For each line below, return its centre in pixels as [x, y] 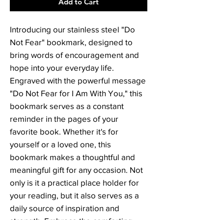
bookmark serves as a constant [67, 106]
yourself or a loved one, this [60, 144]
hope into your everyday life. [62, 68]
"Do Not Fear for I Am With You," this [76, 93]
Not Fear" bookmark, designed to [71, 42]
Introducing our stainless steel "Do [72, 29]
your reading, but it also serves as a [74, 195]
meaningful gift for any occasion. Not [76, 170]
